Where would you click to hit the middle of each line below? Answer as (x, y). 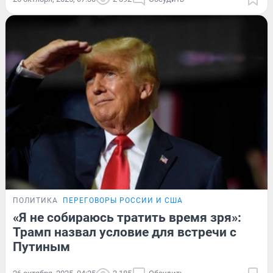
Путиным (41, 247)
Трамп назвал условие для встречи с (125, 232)
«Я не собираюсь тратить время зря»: (127, 218)
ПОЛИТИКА (35, 201)
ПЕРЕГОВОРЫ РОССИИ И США (123, 201)
